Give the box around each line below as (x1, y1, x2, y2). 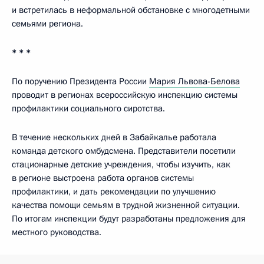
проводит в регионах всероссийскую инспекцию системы (12, 89, 237, 101)
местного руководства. (12, 226, 101, 238)
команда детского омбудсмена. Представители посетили (12, 145, 236, 157)
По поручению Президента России (12, 75, 149, 87)
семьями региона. (12, 18, 83, 29)
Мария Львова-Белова (149, 75, 240, 87)
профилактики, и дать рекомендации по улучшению (12, 186, 216, 197)
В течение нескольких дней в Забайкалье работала (12, 131, 216, 143)
